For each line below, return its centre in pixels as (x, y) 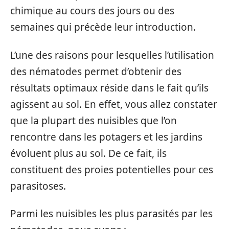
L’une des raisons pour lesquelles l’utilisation (112, 55)
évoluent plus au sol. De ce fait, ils (88, 153)
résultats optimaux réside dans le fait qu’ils (109, 88)
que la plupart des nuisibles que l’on (94, 120)
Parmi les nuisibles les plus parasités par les (111, 214)
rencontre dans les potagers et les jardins (106, 137)
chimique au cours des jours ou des (92, 11)
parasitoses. (38, 186)
